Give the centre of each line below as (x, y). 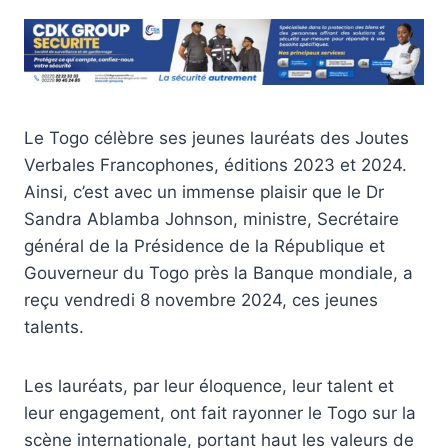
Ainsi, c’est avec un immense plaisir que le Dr (204, 191)
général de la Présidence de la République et (204, 245)
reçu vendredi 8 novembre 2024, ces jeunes (201, 299)
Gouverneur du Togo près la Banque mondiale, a (218, 272)
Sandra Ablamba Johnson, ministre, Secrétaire (211, 218)
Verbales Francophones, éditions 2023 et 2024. (215, 164)
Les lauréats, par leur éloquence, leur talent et (209, 385)
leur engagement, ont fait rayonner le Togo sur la (220, 412)
